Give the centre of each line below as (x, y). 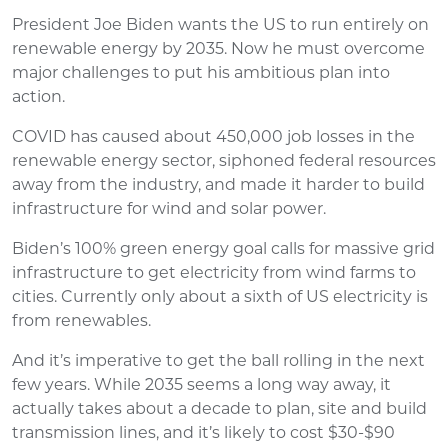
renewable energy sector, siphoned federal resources (224, 160)
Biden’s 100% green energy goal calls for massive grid (223, 248)
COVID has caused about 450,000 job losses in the (213, 136)
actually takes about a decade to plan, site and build (219, 408)
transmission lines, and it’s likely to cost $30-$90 (203, 432)
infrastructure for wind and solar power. (169, 208)
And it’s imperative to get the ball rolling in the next (218, 360)
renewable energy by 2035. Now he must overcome (218, 48)
